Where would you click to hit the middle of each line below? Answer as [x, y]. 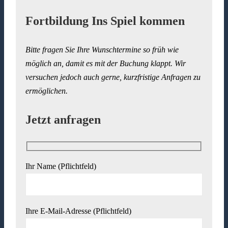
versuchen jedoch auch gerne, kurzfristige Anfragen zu [113, 77]
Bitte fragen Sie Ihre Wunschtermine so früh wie [102, 49]
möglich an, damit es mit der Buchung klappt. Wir [106, 63]
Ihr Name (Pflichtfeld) [61, 166]
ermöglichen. [47, 91]
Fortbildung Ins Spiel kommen [105, 21]
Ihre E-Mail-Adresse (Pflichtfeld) [79, 211]
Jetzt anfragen [63, 119]
